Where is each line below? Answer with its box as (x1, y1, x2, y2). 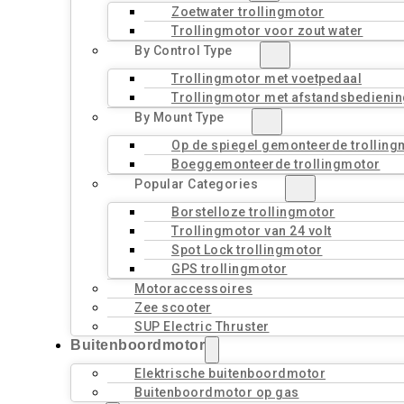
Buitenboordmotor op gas (134, 385, 299, 399)
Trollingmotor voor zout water (171, 23, 363, 38)
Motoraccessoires (134, 281, 252, 296)
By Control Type (134, 43, 233, 58)
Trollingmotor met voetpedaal (171, 71, 362, 86)
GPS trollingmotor (171, 262, 288, 276)
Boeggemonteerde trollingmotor (171, 157, 381, 171)
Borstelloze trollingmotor (171, 205, 335, 219)
